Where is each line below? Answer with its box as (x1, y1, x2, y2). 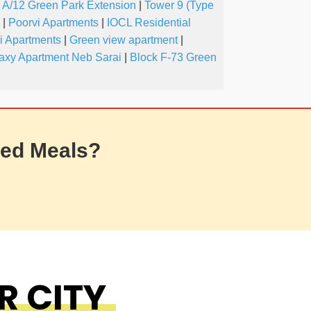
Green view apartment (69, 34, 178, 47)
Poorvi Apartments (8, 17, 99, 29)
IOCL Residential (107, 17, 191, 29)
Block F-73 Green (130, 51, 217, 64)
